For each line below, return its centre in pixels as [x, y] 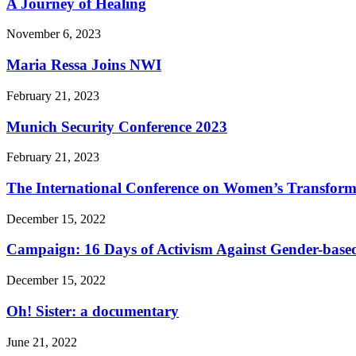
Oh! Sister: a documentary [93, 311]
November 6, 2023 [54, 34]
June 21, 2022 [42, 342]
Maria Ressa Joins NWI [84, 65]
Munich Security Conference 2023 [117, 126]
